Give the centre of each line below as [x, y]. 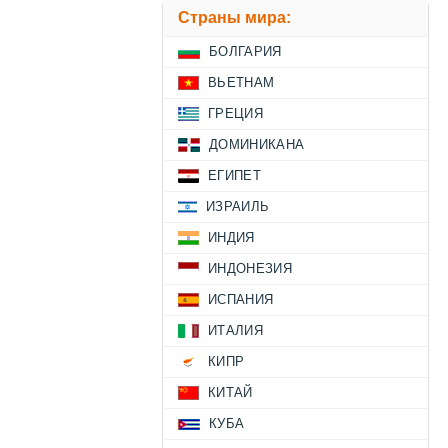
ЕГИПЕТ [234, 176]
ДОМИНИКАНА [257, 145]
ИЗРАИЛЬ [238, 207]
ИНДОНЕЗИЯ [250, 269]
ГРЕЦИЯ [235, 114]
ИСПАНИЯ [241, 300]
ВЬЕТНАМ [241, 83]
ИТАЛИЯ [235, 331]
